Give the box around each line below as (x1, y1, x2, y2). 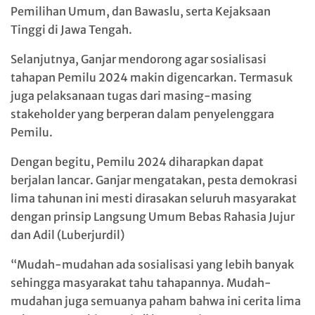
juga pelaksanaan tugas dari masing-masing (11, 88, 252, 103)
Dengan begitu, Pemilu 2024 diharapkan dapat (11, 154, 264, 169)
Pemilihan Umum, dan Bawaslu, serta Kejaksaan (11, 4, 271, 18)
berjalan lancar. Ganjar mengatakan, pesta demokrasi (11, 172, 297, 187)
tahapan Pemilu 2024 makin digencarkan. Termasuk (11, 70, 292, 84)
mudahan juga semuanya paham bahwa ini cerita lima (11, 293, 301, 308)
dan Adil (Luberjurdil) (11, 227, 124, 242)
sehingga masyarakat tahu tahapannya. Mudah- (11, 275, 271, 290)
